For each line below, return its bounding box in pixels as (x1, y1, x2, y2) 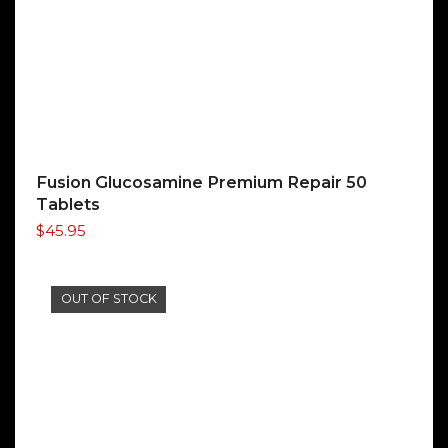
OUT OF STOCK (60, 291, 157, 307)
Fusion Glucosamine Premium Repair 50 (35, 171, 367, 192)
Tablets (35, 193, 100, 214)
